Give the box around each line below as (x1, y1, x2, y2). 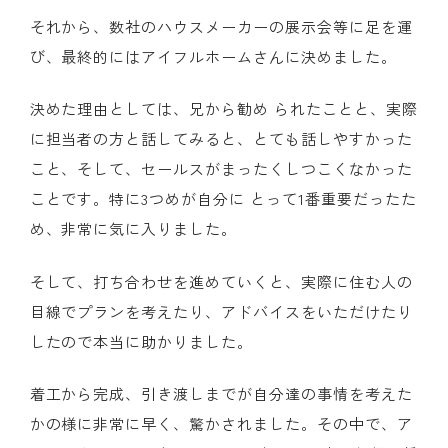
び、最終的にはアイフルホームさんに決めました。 (29, 45, 397, 67)
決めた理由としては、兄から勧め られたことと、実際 (29, 98, 418, 119)
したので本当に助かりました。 (29, 330, 254, 352)
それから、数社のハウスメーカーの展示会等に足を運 (29, 15, 413, 37)
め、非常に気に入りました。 (29, 218, 238, 239)
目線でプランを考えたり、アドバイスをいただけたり (29, 300, 413, 322)
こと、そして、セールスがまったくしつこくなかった (29, 158, 413, 179)
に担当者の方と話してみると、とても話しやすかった (29, 128, 413, 149)
